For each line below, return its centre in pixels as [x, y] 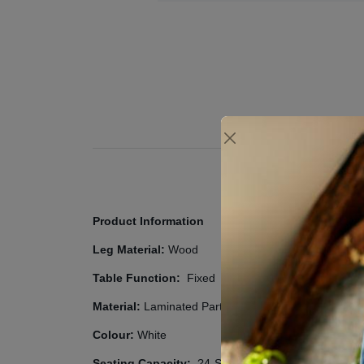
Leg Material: [129, 249]
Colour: [113, 335]
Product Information [148, 221]
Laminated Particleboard [207, 306]
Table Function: [140, 278]
